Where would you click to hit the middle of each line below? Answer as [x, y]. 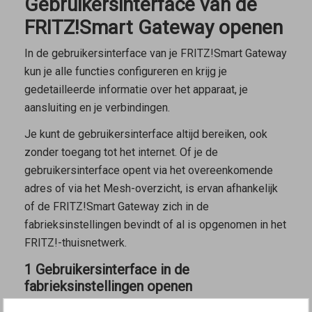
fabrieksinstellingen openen [108, 287]
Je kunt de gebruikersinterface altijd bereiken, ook [146, 134]
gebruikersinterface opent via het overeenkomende [148, 171]
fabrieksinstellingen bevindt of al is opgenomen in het [155, 225]
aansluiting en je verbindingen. [97, 107]
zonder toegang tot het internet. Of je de [121, 153]
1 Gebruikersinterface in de [107, 270]
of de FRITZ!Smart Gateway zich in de [116, 207]
